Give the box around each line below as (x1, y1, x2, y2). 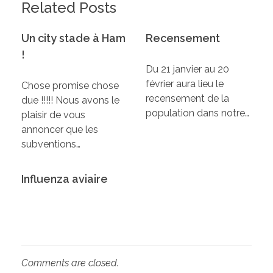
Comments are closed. (21, 257, 119, 269)
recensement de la (146, 92, 229, 104)
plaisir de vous (21, 108, 85, 121)
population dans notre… (146, 107, 249, 119)
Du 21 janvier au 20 (146, 63, 229, 75)
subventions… (21, 138, 80, 150)
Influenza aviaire (21, 172, 108, 185)
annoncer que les (21, 123, 98, 135)
